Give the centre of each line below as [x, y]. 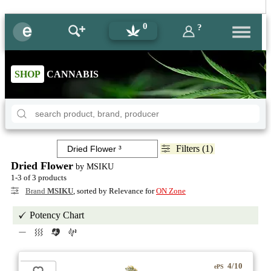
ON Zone [171, 191]
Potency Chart [57, 215]
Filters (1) [194, 149]
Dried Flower [42, 166]
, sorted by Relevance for [115, 191]
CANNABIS [71, 74]
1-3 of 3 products [39, 178]
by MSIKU [93, 166]
